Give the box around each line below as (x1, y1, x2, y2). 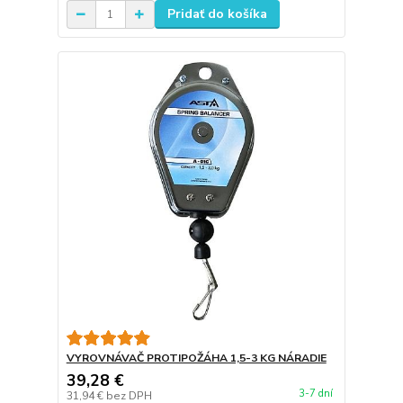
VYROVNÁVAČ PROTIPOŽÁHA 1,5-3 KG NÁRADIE (66, 350, 327, 365)
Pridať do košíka (166, 5, 267, 22)
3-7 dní (298, 386, 333, 400)
